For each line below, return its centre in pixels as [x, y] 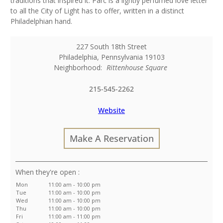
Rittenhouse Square [137, 68]
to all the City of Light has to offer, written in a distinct [97, 11]
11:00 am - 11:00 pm [74, 217]
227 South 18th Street [112, 47]
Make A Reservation [111, 139]
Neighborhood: [80, 68]
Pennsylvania [122, 57]
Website [111, 111]
